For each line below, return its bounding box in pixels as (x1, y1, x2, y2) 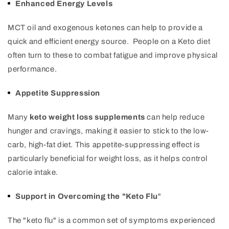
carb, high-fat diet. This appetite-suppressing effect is (8, 141, 200, 149)
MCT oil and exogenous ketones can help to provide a (8, 24, 203, 32)
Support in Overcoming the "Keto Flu (15, 192, 158, 201)
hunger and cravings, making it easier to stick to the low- (8, 127, 209, 135)
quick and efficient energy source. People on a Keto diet (8, 37, 211, 46)
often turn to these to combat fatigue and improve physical (8, 51, 218, 60)
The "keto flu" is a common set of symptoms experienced (8, 216, 216, 225)
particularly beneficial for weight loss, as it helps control (8, 154, 208, 163)
